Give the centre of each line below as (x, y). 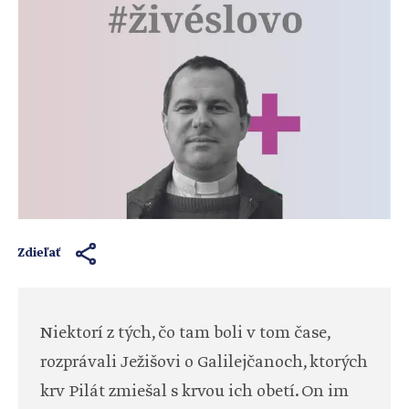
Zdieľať (40, 254)
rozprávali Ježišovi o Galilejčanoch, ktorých (204, 363)
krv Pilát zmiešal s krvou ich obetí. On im (194, 392)
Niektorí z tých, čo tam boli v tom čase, (185, 334)
